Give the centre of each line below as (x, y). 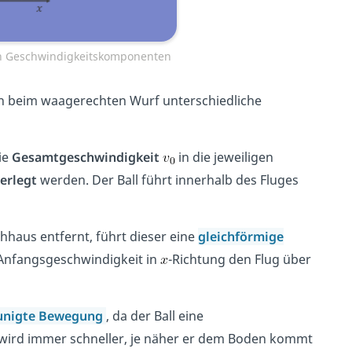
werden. (64, 180)
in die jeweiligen (224, 158)
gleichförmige (240, 237)
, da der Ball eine (154, 316)
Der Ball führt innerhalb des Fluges (195, 180)
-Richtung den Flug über (239, 260)
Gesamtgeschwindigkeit (85, 158)
